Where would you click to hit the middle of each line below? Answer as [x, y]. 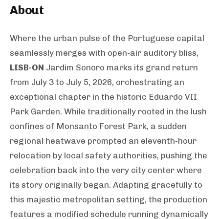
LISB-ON [27, 67]
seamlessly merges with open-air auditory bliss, [104, 53]
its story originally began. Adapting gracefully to [106, 185]
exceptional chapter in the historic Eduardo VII [103, 97]
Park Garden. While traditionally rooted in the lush [108, 111]
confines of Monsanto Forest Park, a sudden [98, 126]
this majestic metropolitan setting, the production [109, 199]
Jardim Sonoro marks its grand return [121, 67]
